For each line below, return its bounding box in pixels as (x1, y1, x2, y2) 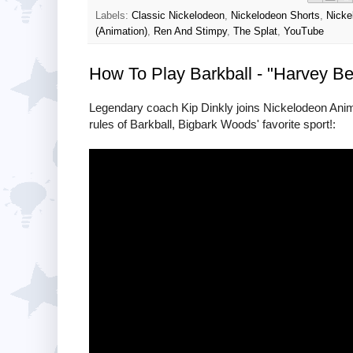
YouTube (284, 25, 324, 37)
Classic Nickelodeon (132, 9, 225, 21)
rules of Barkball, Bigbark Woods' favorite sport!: (89, 117, 336, 131)
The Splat (233, 25, 277, 37)
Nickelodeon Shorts (231, 9, 320, 21)
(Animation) (95, 25, 147, 37)
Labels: (95, 9, 132, 21)
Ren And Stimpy (154, 25, 227, 37)
